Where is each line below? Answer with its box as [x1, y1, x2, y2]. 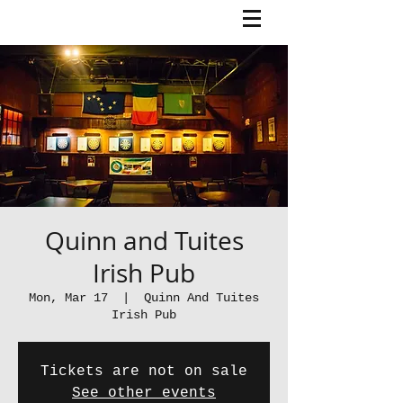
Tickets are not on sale [40, 363, 247, 380]
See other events [72, 385, 216, 401]
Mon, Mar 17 [29, 291, 108, 305]
